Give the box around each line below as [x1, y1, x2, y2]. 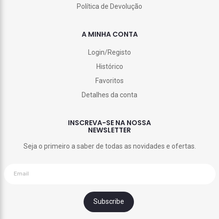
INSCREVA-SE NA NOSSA [68, 117, 151, 128]
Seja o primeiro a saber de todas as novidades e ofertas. [23, 142, 196, 150]
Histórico [96, 62, 123, 70]
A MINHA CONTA [81, 29, 138, 39]
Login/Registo [88, 48, 131, 56]
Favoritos [95, 76, 124, 85]
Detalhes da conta [82, 90, 137, 99]
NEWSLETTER [88, 125, 131, 135]
